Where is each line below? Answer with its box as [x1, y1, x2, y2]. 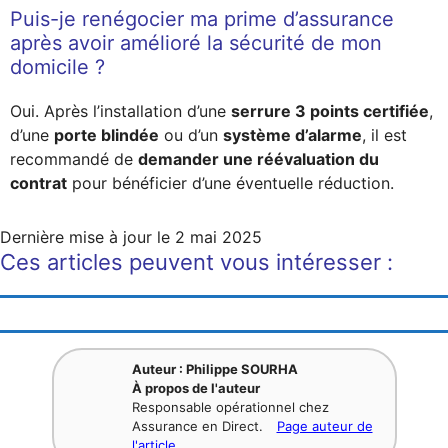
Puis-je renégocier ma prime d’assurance [10, 6, 394, 31]
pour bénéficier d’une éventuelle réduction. [67, 172, 394, 193]
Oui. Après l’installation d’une [10, 100, 231, 121]
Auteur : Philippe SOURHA [131, 360, 298, 377]
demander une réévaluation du [138, 148, 379, 169]
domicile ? [10, 54, 105, 79]
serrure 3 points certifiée [231, 100, 429, 121]
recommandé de [10, 148, 138, 169]
